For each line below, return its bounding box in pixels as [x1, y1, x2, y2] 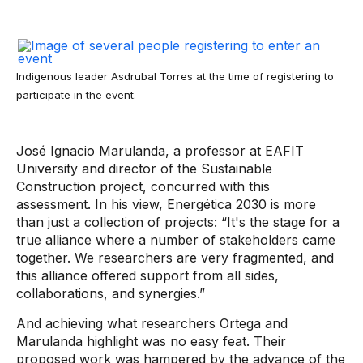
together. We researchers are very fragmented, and [16, 250, 334, 266]
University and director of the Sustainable [16, 160, 272, 177]
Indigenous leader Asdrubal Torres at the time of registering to [16, 70, 334, 83]
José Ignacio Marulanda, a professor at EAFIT [16, 143, 304, 159]
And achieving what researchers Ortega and [16, 315, 288, 331]
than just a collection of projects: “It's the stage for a [16, 214, 340, 230]
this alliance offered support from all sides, [16, 267, 279, 284]
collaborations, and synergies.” [16, 285, 205, 301]
